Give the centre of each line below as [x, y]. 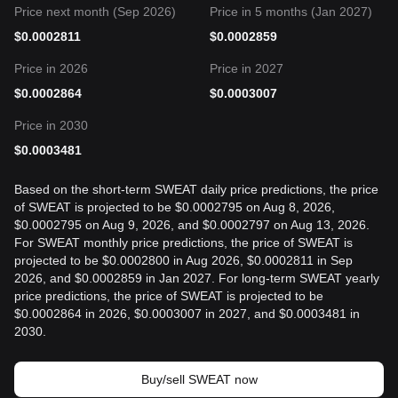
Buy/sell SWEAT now [199, 379]
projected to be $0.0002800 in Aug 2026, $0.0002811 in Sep [183, 260]
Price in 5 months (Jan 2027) [291, 12]
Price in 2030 [51, 125]
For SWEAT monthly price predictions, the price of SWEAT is [183, 243]
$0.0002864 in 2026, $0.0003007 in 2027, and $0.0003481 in [187, 314]
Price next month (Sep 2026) [95, 12]
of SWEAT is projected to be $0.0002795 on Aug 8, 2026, [175, 207]
